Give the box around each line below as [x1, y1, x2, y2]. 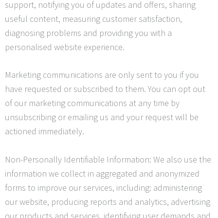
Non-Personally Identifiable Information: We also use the [5, 154, 211, 165]
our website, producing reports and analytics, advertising [5, 196, 210, 208]
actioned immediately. [5, 126, 84, 137]
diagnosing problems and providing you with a [5, 27, 172, 38]
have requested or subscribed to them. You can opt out [5, 83, 205, 95]
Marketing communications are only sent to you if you [5, 69, 199, 81]
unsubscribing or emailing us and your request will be [5, 111, 199, 123]
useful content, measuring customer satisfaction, [5, 13, 182, 24]
